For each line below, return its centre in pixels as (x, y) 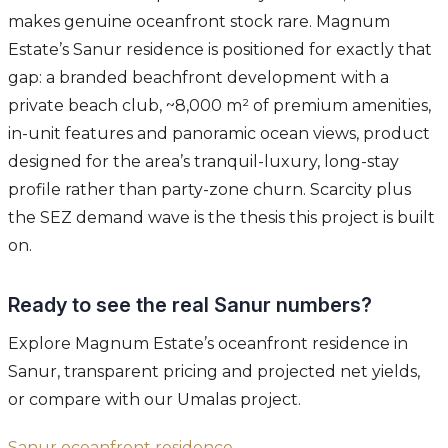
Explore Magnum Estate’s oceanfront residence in (208, 344)
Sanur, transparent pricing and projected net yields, (214, 372)
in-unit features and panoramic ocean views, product (219, 134)
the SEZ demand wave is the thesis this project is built (221, 218)
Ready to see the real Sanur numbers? (190, 305)
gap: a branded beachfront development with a (198, 78)
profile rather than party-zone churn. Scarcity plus (209, 190)
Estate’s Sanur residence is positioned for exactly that (220, 50)
